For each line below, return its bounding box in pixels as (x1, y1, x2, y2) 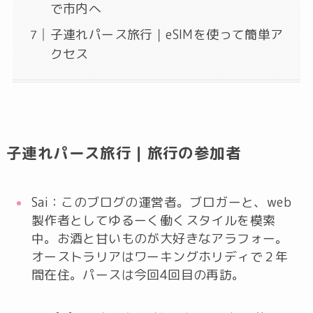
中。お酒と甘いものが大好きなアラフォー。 (31, 230, 289, 248)
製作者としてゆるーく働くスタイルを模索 (31, 212, 276, 230)
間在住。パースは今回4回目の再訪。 (31, 266, 245, 284)
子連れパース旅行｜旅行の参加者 (6, 143, 242, 164)
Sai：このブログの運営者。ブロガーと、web (31, 194, 292, 212)
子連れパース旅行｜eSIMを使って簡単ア (50, 25, 284, 43)
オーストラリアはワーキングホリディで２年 (31, 248, 289, 266)
